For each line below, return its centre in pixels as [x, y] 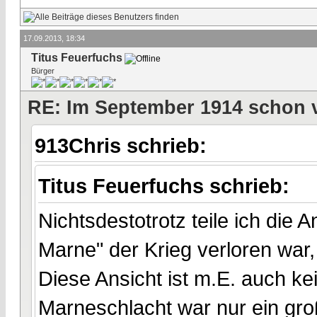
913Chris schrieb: [123, 145]
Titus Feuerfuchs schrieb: [167, 186]
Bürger [43, 70]
